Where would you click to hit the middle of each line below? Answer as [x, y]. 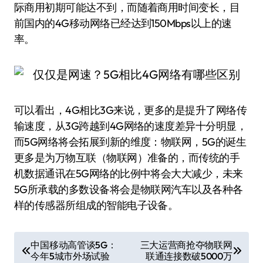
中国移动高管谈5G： [74, 245]
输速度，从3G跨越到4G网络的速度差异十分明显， [131, 126]
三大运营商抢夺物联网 [186, 245]
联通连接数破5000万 [189, 256]
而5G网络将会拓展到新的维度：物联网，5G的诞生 [130, 142]
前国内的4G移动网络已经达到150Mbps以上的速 [123, 23]
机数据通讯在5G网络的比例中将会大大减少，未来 [129, 173]
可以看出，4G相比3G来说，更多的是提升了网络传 [131, 110]
